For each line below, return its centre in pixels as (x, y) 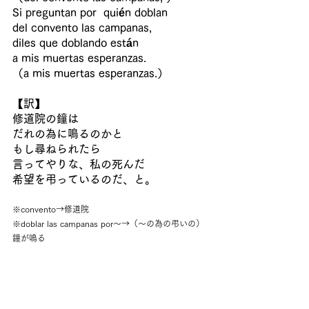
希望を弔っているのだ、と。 (84, 179)
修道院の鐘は (46, 119)
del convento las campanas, (82, 28)
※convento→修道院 (51, 209)
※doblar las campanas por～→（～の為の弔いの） (108, 223)
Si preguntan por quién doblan (90, 12)
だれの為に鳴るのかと (68, 134)
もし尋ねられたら (57, 149)
